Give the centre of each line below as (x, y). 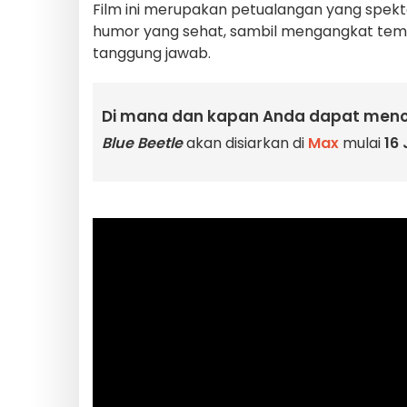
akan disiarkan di (245, 143)
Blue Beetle (142, 143)
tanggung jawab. (152, 53)
